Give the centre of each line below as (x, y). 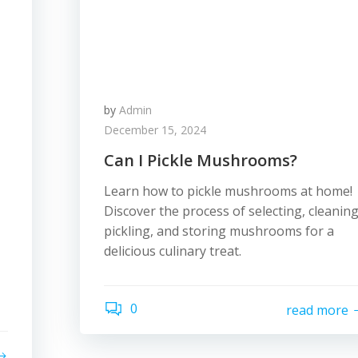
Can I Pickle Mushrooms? (201, 160)
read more (317, 310)
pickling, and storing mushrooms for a (219, 231)
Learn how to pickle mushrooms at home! (228, 191)
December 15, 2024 (155, 130)
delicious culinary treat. (173, 251)
